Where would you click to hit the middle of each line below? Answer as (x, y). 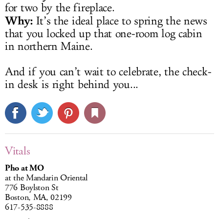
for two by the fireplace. (60, 8)
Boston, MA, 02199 (38, 197)
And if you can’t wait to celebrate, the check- (108, 72)
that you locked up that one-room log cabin (104, 34)
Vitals (18, 151)
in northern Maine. (49, 46)
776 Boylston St (32, 188)
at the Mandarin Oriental (46, 178)
